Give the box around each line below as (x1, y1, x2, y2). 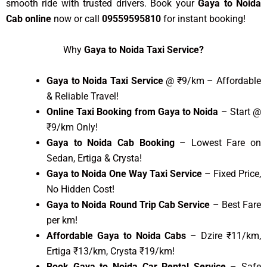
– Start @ (218, 105, 262, 117)
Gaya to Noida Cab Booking (46, 136, 175, 148)
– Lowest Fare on (174, 136, 261, 148)
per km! (46, 214, 77, 226)
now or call (51, 13, 102, 25)
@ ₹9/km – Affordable (166, 74, 261, 86)
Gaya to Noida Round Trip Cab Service (46, 198, 210, 210)
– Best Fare (210, 198, 262, 210)
